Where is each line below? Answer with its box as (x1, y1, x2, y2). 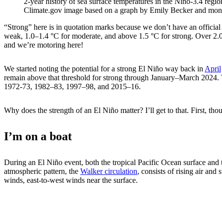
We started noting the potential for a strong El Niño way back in (4, 64, 205, 73)
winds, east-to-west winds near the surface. (4, 176, 138, 185)
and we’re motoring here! (4, 41, 83, 50)
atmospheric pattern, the (4, 167, 80, 176)
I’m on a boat (4, 130, 72, 143)
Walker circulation (80, 167, 137, 176)
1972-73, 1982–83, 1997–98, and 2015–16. (4, 82, 141, 91)
